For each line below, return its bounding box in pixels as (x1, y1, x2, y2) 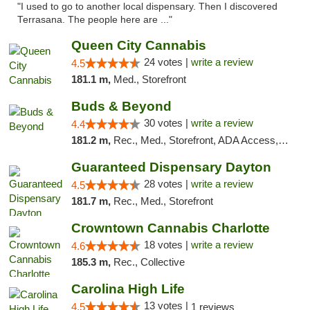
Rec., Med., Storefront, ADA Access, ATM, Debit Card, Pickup (113, 134, 278, 146)
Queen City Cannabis (71, 38, 206, 53)
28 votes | (143, 178, 191, 190)
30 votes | (143, 117, 191, 129)
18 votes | (143, 239, 191, 250)
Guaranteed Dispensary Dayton (71, 160, 271, 174)
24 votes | (143, 56, 191, 68)
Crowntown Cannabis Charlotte (71, 221, 270, 235)
